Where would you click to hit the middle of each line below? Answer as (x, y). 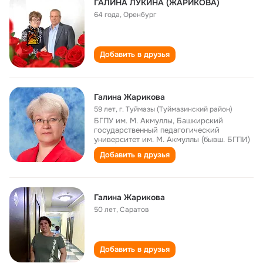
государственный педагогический (157, 130)
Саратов (134, 210)
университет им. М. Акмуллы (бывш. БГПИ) (172, 139)
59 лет (105, 109)
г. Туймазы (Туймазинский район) (176, 109)
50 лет (105, 210)
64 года (107, 15)
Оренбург (140, 15)
